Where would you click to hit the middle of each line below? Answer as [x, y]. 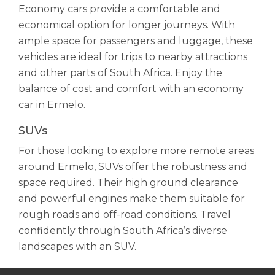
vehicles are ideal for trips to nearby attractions [133, 57]
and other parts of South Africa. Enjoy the [120, 73]
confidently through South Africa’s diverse [123, 230]
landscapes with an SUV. [77, 246]
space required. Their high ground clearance [128, 183]
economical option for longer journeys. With [127, 25]
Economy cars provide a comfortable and [119, 9]
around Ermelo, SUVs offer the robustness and [133, 167]
